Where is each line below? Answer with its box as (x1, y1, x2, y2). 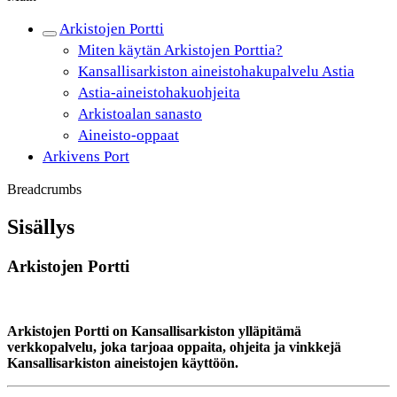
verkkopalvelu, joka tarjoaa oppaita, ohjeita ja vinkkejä (7, 339, 341, 354)
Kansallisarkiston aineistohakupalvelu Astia (78, 63, 354, 80)
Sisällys (7, 214, 74, 238)
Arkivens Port (43, 148, 129, 165)
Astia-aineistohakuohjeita (78, 84, 240, 101)
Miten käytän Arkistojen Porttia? (78, 42, 283, 58)
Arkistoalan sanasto (78, 105, 202, 122)
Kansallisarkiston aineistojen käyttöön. (7, 354, 238, 370)
